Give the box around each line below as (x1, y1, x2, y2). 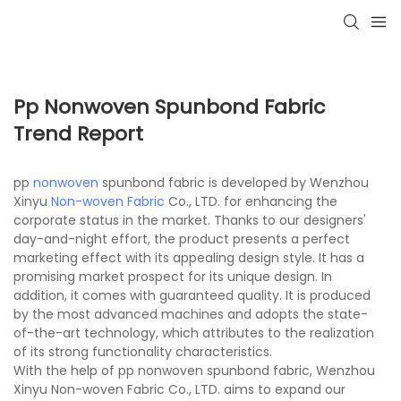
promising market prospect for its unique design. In (13, 267, 332, 286)
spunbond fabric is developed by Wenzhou (98, 173, 369, 192)
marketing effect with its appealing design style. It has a (13, 248, 364, 267)
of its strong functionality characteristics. (13, 342, 272, 361)
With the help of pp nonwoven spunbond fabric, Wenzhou (13, 361, 375, 380)
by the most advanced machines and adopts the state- (13, 304, 368, 323)
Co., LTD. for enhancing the (165, 192, 337, 210)
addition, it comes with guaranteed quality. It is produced (13, 286, 371, 304)
